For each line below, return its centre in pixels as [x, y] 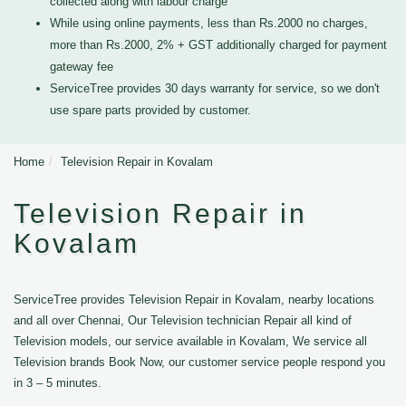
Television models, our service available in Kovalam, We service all [190, 341]
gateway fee [82, 67]
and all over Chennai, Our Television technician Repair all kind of [183, 320]
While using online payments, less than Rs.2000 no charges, [209, 23]
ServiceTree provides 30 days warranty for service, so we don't [215, 88]
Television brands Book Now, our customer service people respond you [199, 362]
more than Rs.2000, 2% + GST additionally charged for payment [218, 45]
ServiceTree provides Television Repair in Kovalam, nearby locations [194, 300]
